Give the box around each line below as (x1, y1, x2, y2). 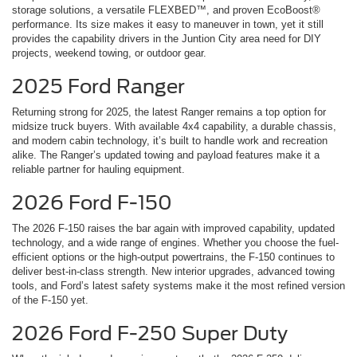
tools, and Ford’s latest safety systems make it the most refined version (12, 279, 345, 292)
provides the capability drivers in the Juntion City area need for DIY (12, 32, 321, 45)
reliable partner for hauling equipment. (12, 163, 185, 175)
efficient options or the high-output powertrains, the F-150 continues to (12, 250, 335, 263)
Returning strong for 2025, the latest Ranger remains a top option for (12, 105, 326, 118)
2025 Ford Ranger (12, 74, 185, 98)
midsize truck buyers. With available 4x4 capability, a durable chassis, (12, 120, 336, 132)
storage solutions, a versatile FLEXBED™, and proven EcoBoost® (12, 3, 320, 16)
